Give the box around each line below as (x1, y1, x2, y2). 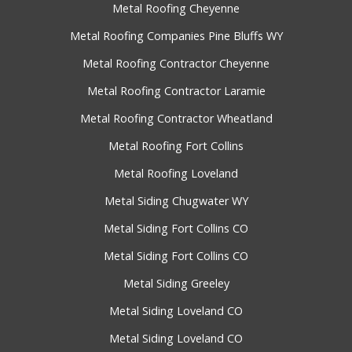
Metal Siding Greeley (123, 276, 229, 291)
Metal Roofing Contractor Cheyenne (82, 56, 269, 71)
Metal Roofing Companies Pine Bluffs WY (69, 28, 283, 44)
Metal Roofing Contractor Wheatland (79, 111, 273, 126)
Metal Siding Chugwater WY (104, 193, 248, 209)
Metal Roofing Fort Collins (108, 138, 244, 154)
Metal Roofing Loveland (114, 166, 238, 181)
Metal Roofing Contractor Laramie (86, 83, 266, 99)
